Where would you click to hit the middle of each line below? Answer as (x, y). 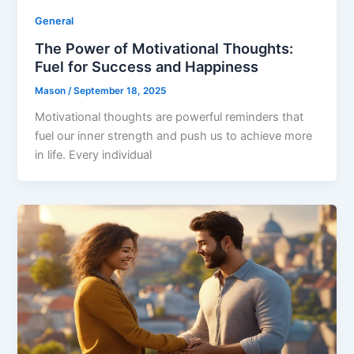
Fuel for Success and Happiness (147, 66)
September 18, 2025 (120, 90)
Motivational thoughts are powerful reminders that (169, 117)
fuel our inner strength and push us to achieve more (174, 136)
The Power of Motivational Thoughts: (164, 48)
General (55, 21)
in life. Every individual (94, 154)
